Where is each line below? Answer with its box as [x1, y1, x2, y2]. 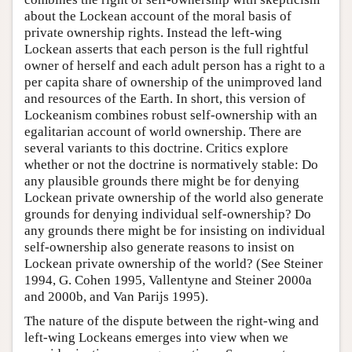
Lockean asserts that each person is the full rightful [24, 41, 309, 57]
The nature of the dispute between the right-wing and [24, 313, 319, 328]
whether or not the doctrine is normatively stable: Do [24, 156, 318, 172]
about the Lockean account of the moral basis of [24, 8, 291, 24]
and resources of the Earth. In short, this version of [24, 90, 306, 106]
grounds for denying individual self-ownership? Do [24, 206, 311, 222]
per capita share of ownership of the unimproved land [24, 74, 322, 90]
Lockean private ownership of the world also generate [24, 189, 324, 205]
